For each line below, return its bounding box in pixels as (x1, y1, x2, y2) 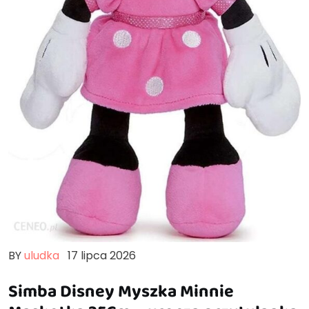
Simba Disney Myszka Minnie (8, 277, 234, 303)
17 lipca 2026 (68, 247, 136, 263)
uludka (24, 247, 59, 263)
